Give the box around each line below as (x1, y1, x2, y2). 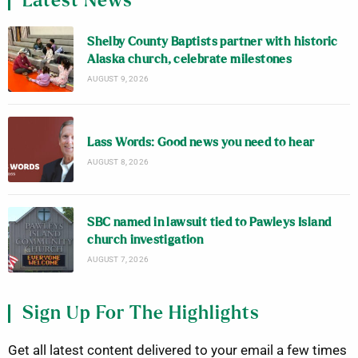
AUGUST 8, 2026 (87, 157, 149, 166)
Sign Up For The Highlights (22, 304, 260, 324)
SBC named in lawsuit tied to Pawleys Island (87, 217, 332, 229)
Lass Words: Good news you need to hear (87, 136, 315, 149)
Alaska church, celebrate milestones (87, 54, 292, 66)
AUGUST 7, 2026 (87, 255, 149, 265)
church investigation (87, 234, 204, 247)
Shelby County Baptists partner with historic (87, 36, 338, 49)
